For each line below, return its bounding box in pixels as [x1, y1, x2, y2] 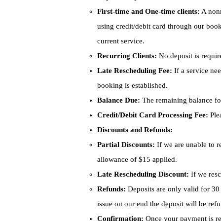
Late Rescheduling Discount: [97, 170, 189, 178]
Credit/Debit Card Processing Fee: [97, 111, 208, 119]
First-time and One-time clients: [97, 7, 200, 15]
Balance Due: [97, 96, 140, 104]
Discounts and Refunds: [97, 126, 173, 134]
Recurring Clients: [97, 52, 157, 60]
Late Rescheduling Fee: [97, 67, 172, 74]
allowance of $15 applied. [97, 155, 177, 163]
